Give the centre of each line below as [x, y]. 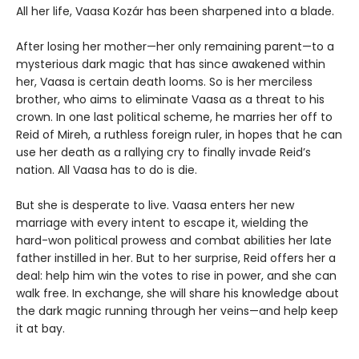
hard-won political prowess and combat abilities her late [174, 241]
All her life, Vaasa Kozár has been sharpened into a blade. [175, 12]
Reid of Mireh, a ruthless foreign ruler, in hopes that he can [179, 135]
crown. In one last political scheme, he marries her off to [174, 117]
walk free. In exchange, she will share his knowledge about [177, 294]
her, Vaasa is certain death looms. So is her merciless [164, 82]
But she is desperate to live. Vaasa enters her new [155, 206]
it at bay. [40, 329]
